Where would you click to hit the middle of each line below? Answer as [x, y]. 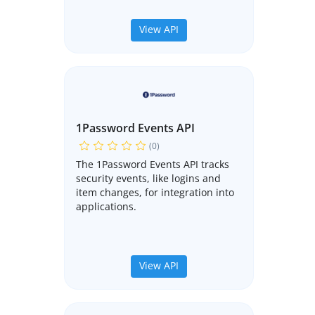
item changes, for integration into [155, 193]
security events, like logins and [148, 179]
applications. [106, 207]
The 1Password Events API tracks [153, 165]
